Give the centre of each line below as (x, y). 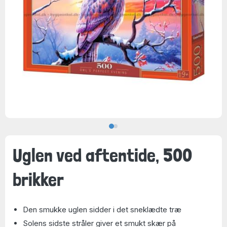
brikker (38, 179)
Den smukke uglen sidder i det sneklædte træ (102, 210)
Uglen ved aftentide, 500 (102, 155)
